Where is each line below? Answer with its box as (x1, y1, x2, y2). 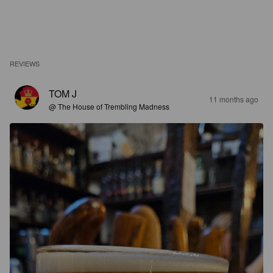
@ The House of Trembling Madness (49, 101, 169, 112)
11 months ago (209, 94, 258, 104)
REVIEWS (10, 58, 40, 68)
